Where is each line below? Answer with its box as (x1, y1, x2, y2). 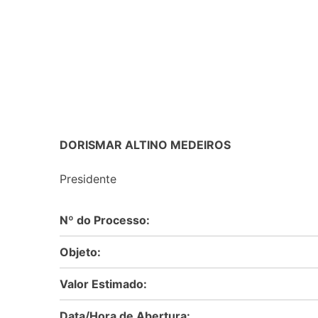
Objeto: (60, 244, 101, 259)
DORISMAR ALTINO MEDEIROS (60, 137, 231, 152)
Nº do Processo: (60, 212, 150, 227)
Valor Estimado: (60, 276, 147, 291)
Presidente (60, 171, 116, 186)
